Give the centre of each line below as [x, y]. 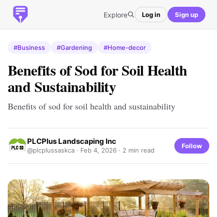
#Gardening [74, 47]
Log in [151, 14]
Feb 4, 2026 [99, 150]
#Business [29, 47]
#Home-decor [125, 47]
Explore [116, 15]
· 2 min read [136, 150]
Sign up [186, 14]
